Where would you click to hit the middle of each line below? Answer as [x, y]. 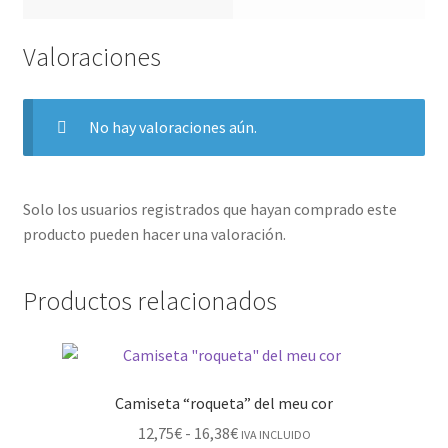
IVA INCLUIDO [275, 435]
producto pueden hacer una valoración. [154, 234]
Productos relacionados [149, 301]
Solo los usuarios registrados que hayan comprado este [209, 209]
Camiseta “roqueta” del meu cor [224, 402]
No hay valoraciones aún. [172, 126]
